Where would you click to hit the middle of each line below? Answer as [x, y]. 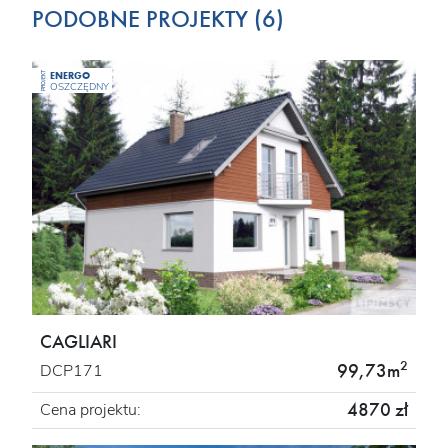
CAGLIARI [78, 341]
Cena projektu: [90, 409]
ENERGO [70, 75]
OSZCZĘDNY [79, 86]
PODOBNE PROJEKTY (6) [158, 18]
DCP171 [71, 370]
